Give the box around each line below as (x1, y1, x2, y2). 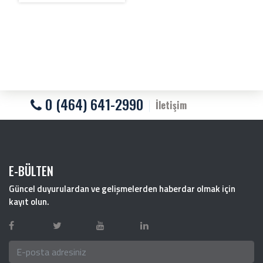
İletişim (156, 97, 187, 112)
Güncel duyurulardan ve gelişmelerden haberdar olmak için (9, 182, 235, 196)
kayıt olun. (9, 195, 49, 209)
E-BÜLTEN (9, 162, 53, 180)
